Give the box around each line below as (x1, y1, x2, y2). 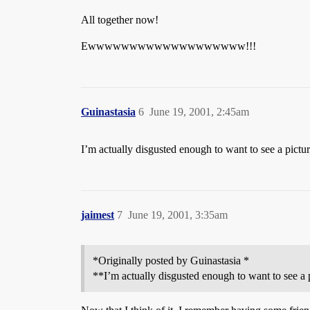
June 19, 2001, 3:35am (128, 209, 228, 221)
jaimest (81, 209, 114, 221)
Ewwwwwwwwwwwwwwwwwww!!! (81, 40, 256, 52)
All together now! (81, 14, 158, 26)
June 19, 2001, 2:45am (149, 106, 249, 118)
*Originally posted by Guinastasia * (93, 255, 249, 266)
